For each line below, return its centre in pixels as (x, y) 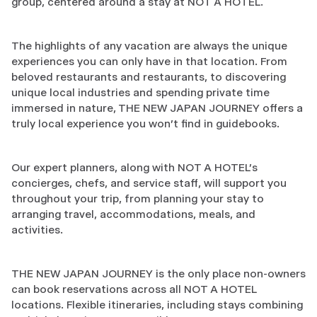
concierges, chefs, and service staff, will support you (149, 183)
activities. (37, 230)
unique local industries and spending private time (140, 93)
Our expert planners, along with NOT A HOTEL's (134, 168)
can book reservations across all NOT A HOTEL (134, 289)
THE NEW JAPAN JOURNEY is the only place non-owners (158, 274)
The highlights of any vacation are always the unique (149, 46)
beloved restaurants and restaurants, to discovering (149, 77)
